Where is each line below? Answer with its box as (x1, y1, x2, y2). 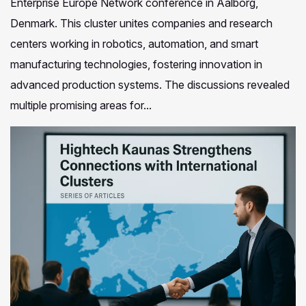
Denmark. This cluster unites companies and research (10, 16, 273, 30)
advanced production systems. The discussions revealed (10, 77, 290, 92)
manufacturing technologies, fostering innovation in (10, 57, 262, 71)
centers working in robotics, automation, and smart (10, 36, 258, 51)
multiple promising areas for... (10, 98, 152, 112)
